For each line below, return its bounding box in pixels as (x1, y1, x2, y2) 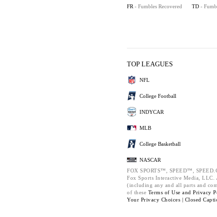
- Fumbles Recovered (135, 3, 182, 9)
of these (127, 189, 148, 195)
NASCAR (139, 156, 161, 163)
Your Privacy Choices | (127, 197, 185, 202)
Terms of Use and (148, 189, 193, 195)
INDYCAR (139, 108, 164, 115)
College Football (139, 93, 176, 99)
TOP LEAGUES (127, 61, 173, 68)
